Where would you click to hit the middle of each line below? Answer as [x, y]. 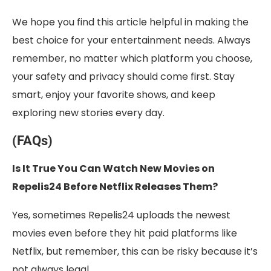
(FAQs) [32, 141]
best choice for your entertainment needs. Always [131, 41]
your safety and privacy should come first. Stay [123, 77]
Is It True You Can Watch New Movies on [113, 169]
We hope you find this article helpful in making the [130, 22]
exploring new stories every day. [88, 113]
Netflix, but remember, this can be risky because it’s [135, 252]
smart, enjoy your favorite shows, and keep [114, 95]
